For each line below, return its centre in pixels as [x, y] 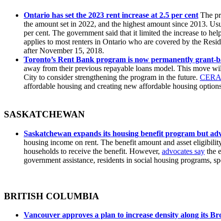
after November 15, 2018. [65, 51]
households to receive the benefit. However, [93, 151]
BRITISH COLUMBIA [52, 196]
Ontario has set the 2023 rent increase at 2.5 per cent [111, 15]
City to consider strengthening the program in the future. [112, 77]
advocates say [183, 151]
